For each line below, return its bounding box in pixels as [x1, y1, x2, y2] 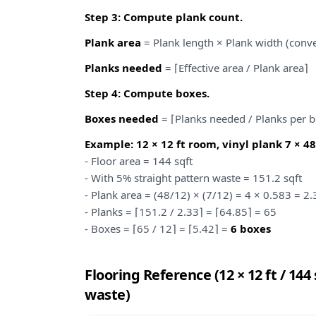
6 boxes [231, 221, 271, 236]
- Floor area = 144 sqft [85, 154, 193, 168]
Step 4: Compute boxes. [85, 86, 209, 100]
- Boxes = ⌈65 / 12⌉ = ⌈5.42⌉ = [85, 221, 231, 236]
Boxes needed [85, 111, 159, 126]
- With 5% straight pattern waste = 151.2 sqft [85, 171, 302, 185]
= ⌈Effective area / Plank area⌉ [162, 61, 308, 75]
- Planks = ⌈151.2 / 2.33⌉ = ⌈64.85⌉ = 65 [85, 205, 276, 219]
